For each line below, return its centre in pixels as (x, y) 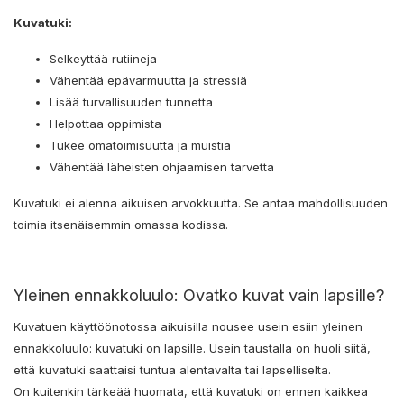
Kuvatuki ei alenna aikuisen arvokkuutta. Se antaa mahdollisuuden (201, 202)
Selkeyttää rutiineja (105, 58)
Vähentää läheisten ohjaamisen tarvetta (164, 166)
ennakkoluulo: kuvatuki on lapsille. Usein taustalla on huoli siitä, (192, 348)
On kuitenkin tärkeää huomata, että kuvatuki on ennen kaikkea (191, 391)
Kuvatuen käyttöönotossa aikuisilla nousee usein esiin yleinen (188, 326)
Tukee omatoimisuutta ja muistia (140, 145)
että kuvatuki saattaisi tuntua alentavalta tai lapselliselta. (172, 369)
